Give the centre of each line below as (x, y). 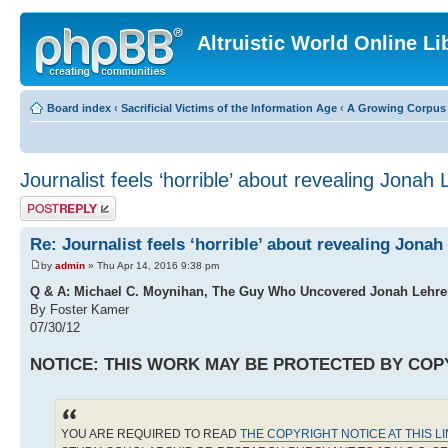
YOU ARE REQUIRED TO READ (150, 434)
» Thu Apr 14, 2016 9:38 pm (152, 266)
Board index (79, 108)
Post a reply (49, 202)
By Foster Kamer (79, 310)
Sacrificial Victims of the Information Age (229, 108)
